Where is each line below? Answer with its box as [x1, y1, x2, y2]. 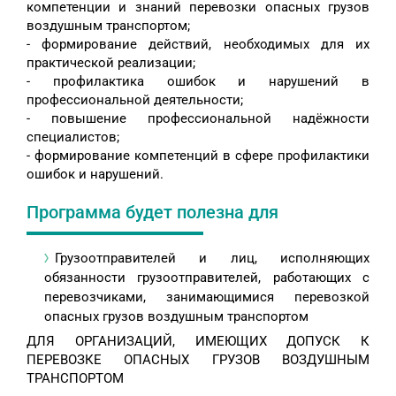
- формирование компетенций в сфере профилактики [27, 148, 369, 164]
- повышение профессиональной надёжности [27, 110, 369, 127]
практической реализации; [27, 55, 195, 72]
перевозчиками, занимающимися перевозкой [44, 289, 369, 306]
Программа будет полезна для [27, 202, 278, 224]
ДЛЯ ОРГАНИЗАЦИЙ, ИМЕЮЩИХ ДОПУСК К [27, 333, 369, 350]
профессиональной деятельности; [27, 92, 243, 109]
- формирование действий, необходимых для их [27, 36, 369, 53]
